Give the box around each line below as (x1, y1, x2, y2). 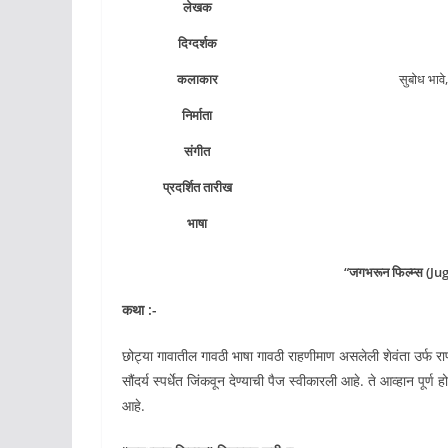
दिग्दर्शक (177, 33, 217, 52)
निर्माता (182, 105, 212, 124)
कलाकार (176, 69, 218, 88)
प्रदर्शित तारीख (162, 177, 232, 196)
